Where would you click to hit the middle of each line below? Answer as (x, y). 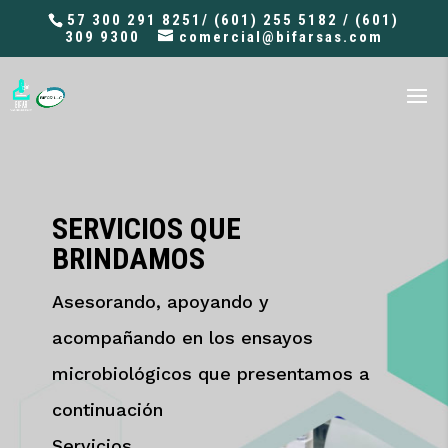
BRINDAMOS (128, 258)
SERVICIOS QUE (146, 228)
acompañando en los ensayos (182, 337)
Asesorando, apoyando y (160, 301)
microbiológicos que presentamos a (210, 373)
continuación (107, 409)
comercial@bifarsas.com (280, 37)
